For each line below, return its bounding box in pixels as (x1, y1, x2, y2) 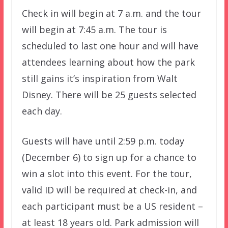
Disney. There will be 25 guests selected (21, 88, 196, 101)
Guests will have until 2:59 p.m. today (21, 134, 184, 147)
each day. (21, 104, 62, 117)
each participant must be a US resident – (21, 199, 203, 212)
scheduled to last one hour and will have (21, 39, 198, 52)
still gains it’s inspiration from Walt (21, 72, 178, 84)
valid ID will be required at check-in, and (21, 183, 197, 196)
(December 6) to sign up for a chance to (21, 151, 196, 163)
